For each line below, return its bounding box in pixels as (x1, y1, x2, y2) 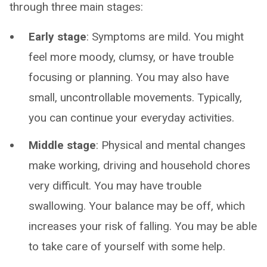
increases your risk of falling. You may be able (29, 219, 257, 233)
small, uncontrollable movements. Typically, (29, 91, 242, 104)
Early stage (29, 30, 86, 44)
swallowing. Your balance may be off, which (29, 199, 245, 213)
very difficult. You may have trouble (29, 179, 201, 193)
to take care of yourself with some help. (29, 240, 225, 253)
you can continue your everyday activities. (29, 111, 234, 125)
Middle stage (29, 138, 96, 152)
